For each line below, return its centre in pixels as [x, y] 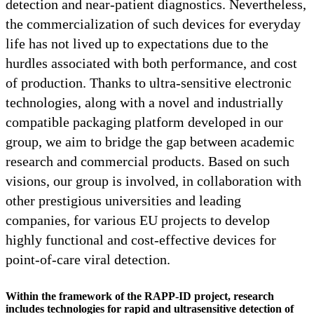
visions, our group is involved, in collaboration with [153, 180]
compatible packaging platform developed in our [144, 122]
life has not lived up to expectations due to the [137, 43]
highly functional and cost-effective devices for [141, 239]
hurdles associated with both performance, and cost [151, 63]
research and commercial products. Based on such [148, 161]
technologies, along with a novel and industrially [144, 102]
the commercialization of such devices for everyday [153, 23]
